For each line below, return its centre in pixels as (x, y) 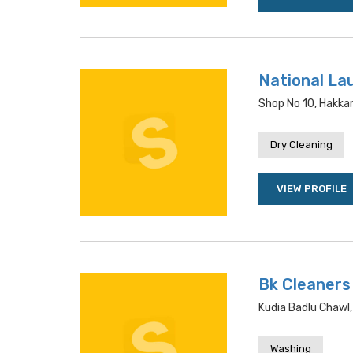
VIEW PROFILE (312, 189)
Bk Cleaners (305, 284)
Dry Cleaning (301, 145)
